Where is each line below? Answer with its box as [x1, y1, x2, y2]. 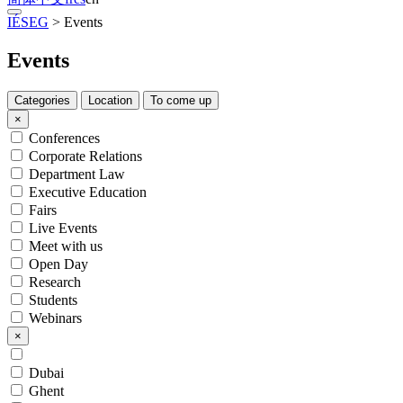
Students [29, 291, 77, 308]
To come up [150, 93, 211, 107]
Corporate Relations [29, 148, 142, 164]
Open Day [29, 255, 88, 272]
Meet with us [29, 237, 103, 254]
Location [88, 93, 132, 107]
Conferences [29, 130, 100, 146]
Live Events [29, 219, 97, 236]
